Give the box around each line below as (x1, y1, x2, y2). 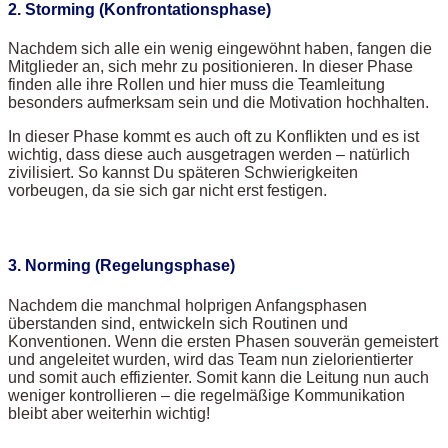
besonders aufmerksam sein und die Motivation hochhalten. (8, 94, 429, 112)
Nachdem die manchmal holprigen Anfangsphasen (8, 296, 367, 314)
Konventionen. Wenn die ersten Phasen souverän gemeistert (8, 332, 438, 350)
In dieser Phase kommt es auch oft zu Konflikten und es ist (8, 128, 419, 146)
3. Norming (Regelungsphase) (8, 257, 235, 275)
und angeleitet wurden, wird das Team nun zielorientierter (8, 350, 413, 368)
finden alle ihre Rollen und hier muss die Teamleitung (8, 76, 385, 94)
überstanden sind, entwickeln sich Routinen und (8, 314, 348, 332)
